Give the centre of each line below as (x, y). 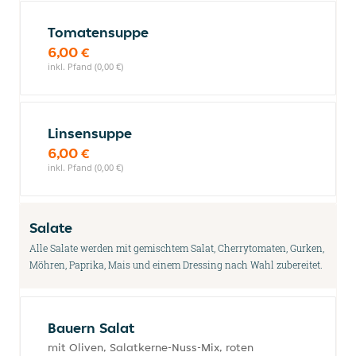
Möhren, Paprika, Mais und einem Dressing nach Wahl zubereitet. (176, 265)
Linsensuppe (90, 133)
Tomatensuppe (98, 32)
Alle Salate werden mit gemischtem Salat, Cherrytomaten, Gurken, (177, 248)
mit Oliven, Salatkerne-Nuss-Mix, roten (151, 347)
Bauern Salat (91, 328)
